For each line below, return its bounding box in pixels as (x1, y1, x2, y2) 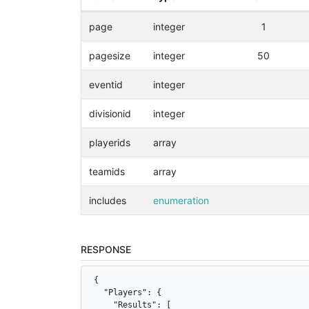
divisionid (88, 108, 131, 119)
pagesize (88, 50, 130, 61)
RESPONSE (81, 243, 131, 255)
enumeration (152, 195, 209, 206)
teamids (88, 166, 125, 177)
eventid (88, 79, 123, 90)
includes (88, 195, 126, 206)
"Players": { (93, 287, 161, 297)
